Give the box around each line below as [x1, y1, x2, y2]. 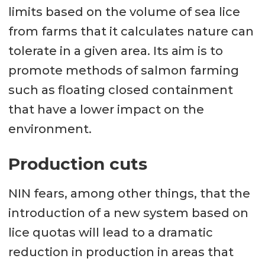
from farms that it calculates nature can [8, 24, 254, 38]
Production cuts [8, 153, 147, 174]
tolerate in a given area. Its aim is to [8, 43, 223, 58]
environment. [8, 121, 92, 136]
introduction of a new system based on [8, 205, 248, 220]
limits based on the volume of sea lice [8, 4, 240, 19]
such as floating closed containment [8, 82, 233, 97]
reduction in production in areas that [8, 244, 234, 259]
